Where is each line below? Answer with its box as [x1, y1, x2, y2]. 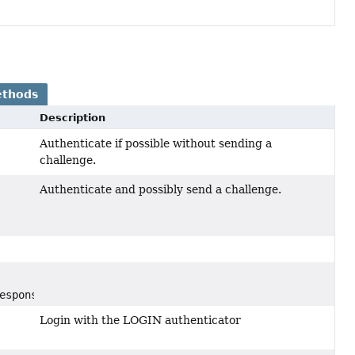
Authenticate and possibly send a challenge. [40, 183, 282, 197]
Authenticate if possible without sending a [40, 137, 273, 151]
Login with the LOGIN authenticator [40, 314, 242, 327]
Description [40, 112, 106, 124]
